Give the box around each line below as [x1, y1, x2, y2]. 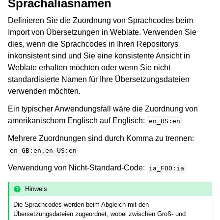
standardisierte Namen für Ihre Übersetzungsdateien [8, 75, 190, 84]
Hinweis [25, 185, 48, 192]
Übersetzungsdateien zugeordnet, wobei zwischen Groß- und [13, 210, 186, 218]
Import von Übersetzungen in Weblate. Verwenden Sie [8, 28, 196, 37]
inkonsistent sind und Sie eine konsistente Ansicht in [8, 52, 190, 60]
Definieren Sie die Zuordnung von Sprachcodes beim [8, 16, 193, 25]
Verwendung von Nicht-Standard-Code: [8, 164, 147, 172]
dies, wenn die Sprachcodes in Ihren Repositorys [8, 40, 178, 49]
